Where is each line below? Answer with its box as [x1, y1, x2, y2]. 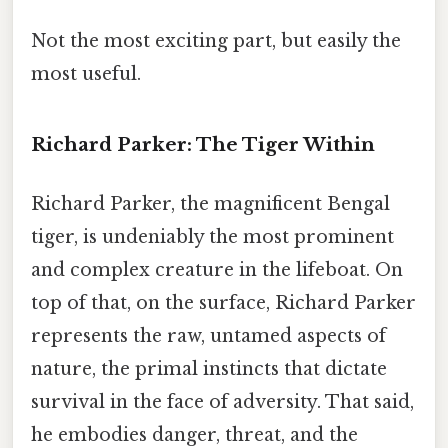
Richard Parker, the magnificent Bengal [31, 193, 390, 216]
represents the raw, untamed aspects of [31, 325, 386, 348]
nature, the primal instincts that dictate [31, 358, 387, 381]
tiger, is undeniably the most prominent [31, 226, 394, 249]
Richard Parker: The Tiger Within [31, 132, 375, 156]
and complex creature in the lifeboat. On [31, 259, 403, 282]
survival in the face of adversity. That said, [31, 391, 414, 414]
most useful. [31, 63, 141, 86]
